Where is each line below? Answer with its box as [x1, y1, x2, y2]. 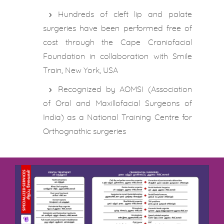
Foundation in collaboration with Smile [42, 52, 192, 60]
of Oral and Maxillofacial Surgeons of [42, 99, 192, 107]
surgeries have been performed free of [42, 24, 192, 32]
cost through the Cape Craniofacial [42, 38, 192, 46]
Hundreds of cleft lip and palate [57, 10, 192, 18]
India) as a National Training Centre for [42, 113, 192, 121]
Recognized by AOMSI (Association [57, 85, 192, 93]
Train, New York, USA [42, 66, 118, 74]
